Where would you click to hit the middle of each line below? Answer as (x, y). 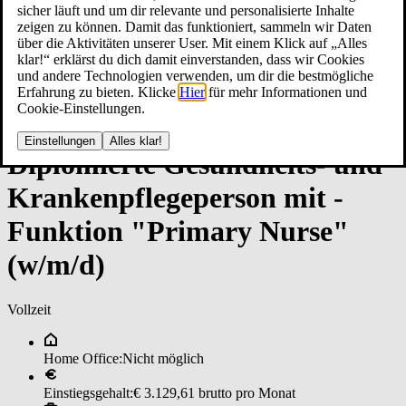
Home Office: (83, 358)
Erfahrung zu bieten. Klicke (98, 92)
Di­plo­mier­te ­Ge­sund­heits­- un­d (195, 164)
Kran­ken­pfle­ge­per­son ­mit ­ (175, 198)
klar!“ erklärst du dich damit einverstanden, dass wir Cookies (191, 59)
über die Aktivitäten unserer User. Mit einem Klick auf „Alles (192, 43)
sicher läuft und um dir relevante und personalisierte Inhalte (186, 10)
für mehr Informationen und (286, 92)
